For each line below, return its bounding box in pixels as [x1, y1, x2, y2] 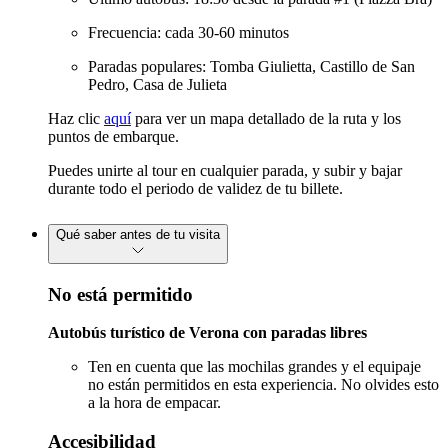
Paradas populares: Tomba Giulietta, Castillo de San [88, 57, 415, 75]
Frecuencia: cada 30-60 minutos [88, 23, 289, 41]
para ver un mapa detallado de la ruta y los [131, 109, 401, 127]
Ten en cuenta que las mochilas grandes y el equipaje [88, 358, 421, 376]
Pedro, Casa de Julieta [88, 75, 227, 93]
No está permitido [48, 283, 193, 305]
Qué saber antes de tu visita [56, 226, 220, 242]
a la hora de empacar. [88, 394, 221, 412]
